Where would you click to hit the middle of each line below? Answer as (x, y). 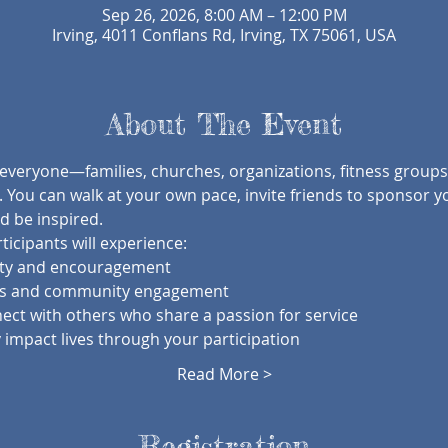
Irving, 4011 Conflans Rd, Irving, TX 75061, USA (224, 35)
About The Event (224, 124)
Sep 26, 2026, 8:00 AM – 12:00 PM (224, 15)
